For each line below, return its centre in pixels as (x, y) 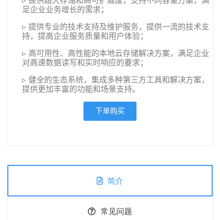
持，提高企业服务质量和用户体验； (85, 36)
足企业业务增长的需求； (65, 9)
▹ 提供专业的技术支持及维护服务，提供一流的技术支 (116, 27)
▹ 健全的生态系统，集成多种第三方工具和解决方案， (116, 80)
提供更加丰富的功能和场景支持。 (81, 89)
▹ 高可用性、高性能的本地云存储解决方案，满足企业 (116, 53)
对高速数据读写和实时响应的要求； (85, 62)
